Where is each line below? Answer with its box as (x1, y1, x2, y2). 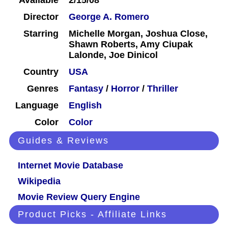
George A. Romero (69, 12, 149, 22)
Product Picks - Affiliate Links (18, 209, 167, 220)
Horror (111, 83, 139, 94)
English (69, 100, 102, 111)
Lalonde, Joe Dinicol (69, 50, 158, 61)
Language (15, 100, 59, 111)
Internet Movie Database (18, 160, 123, 171)
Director (23, 12, 59, 22)
